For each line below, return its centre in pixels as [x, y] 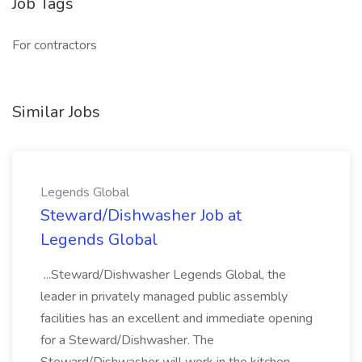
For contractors [55, 45]
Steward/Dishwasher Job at [141, 215]
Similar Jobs [56, 112]
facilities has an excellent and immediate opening [177, 318]
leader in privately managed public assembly [164, 297]
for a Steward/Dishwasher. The [127, 340]
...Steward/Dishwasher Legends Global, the [163, 275]
